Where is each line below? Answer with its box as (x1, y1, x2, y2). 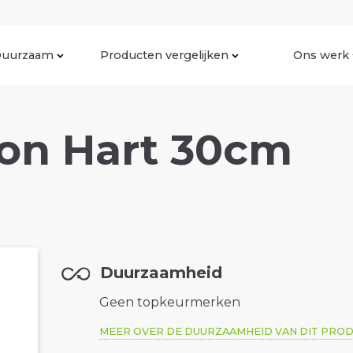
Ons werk (293, 47, 349, 62)
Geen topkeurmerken (99, 295, 241, 310)
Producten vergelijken (100, 47, 229, 62)
